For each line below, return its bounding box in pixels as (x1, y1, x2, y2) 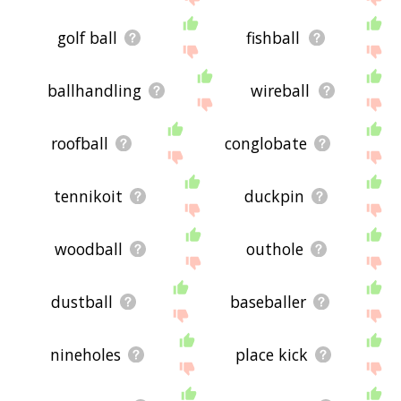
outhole (245, 237, 303, 260)
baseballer (230, 290, 307, 312)
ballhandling (47, 79, 141, 101)
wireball (251, 79, 311, 101)
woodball (54, 237, 123, 260)
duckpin (243, 184, 304, 207)
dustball (51, 290, 114, 312)
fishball (246, 26, 301, 48)
